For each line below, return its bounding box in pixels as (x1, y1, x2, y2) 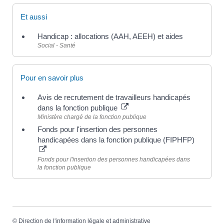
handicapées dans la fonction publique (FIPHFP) (37, 135, 194, 144)
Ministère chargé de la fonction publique (37, 113, 146, 120)
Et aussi (20, 12, 47, 21)
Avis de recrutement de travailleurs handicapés (37, 92, 190, 101)
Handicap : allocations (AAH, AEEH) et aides (37, 31, 183, 40)
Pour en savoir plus (20, 73, 83, 82)
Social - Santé (37, 41, 75, 49)
